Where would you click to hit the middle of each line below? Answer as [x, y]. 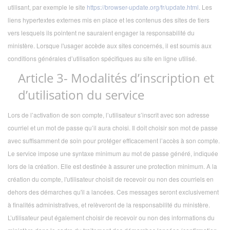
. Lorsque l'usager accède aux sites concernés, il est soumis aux [122, 45]
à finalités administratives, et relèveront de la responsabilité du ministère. [109, 205]
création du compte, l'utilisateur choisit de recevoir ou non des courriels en [111, 179]
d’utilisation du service [81, 94]
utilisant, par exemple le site [47, 7]
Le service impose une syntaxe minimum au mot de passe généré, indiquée [113, 154]
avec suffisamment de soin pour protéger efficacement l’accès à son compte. [114, 141]
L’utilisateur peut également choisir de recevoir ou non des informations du [111, 218]
